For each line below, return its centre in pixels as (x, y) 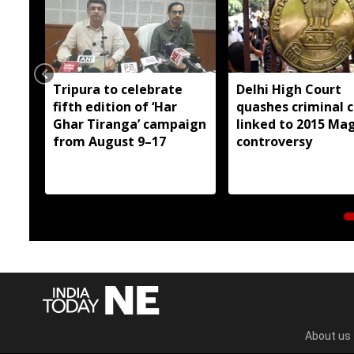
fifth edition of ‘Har (115, 106)
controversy (274, 141)
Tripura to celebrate (118, 89)
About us (328, 336)
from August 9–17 (109, 141)
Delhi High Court (288, 89)
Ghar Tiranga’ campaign (130, 124)
